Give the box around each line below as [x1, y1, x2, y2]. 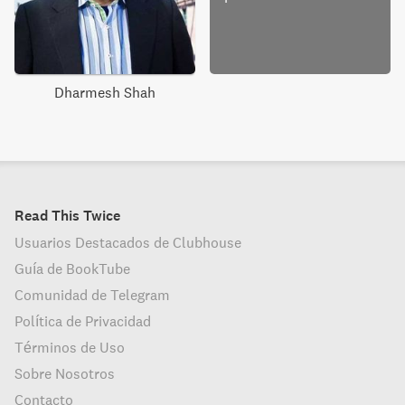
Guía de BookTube [14, 259, 130, 278]
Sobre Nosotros [14, 364, 115, 382]
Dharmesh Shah [54, 83, 155, 101]
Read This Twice [14, 206, 120, 224]
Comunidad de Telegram [14, 286, 170, 304]
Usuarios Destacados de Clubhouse [14, 233, 241, 251]
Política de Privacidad [14, 312, 151, 330]
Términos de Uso [14, 338, 125, 356]
